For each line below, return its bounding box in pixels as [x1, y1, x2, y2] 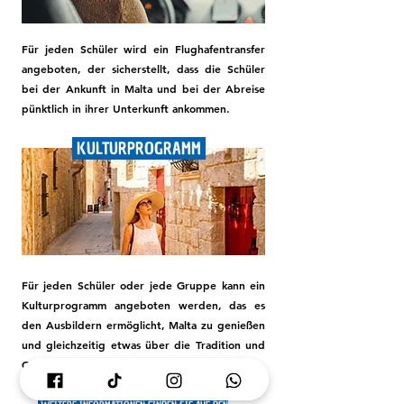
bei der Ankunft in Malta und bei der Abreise [22, 81, 265, 96]
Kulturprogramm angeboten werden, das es [22, 298, 265, 312]
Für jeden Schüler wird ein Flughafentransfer [22, 41, 265, 56]
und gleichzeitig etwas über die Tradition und [22, 337, 265, 352]
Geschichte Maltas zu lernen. [22, 357, 169, 372]
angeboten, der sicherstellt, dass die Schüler [22, 61, 265, 76]
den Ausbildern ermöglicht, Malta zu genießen [22, 317, 265, 332]
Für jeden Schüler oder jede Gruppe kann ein [22, 278, 265, 292]
